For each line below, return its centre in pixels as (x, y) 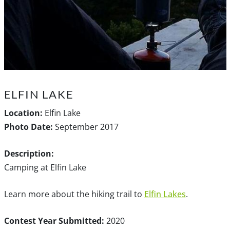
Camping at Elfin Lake (45, 167)
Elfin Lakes (165, 194)
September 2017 (85, 127)
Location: (23, 113)
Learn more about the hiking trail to (74, 194)
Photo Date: (28, 127)
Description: (29, 153)
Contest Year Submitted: (54, 221)
